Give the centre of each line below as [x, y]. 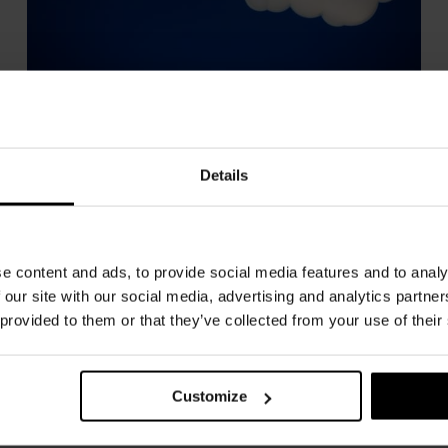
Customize [210, 396]
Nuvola [224, 96]
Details [224, 175]
